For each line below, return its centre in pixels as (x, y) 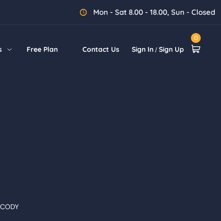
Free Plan (42, 49)
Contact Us (101, 49)
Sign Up (171, 49)
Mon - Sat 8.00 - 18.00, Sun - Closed (153, 12)
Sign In (143, 49)
